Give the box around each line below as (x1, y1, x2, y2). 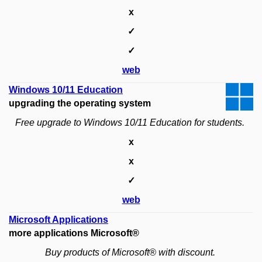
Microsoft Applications (9, 215, 108, 225)
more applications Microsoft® (9, 228, 139, 239)
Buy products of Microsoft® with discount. (44, 247, 218, 258)
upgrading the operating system (9, 98, 151, 109)
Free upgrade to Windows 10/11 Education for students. (15, 118, 247, 128)
